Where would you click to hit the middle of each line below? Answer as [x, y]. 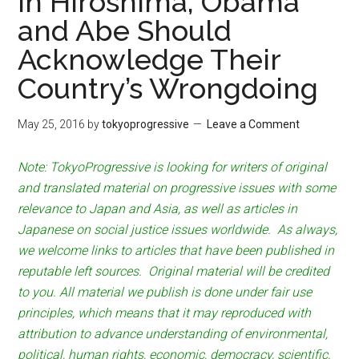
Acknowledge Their [149, 59]
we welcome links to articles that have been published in [176, 250]
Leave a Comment [254, 124]
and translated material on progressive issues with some [177, 188]
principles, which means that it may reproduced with [165, 313]
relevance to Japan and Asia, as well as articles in [158, 209]
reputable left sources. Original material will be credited [174, 271]
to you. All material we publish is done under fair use [165, 292]
